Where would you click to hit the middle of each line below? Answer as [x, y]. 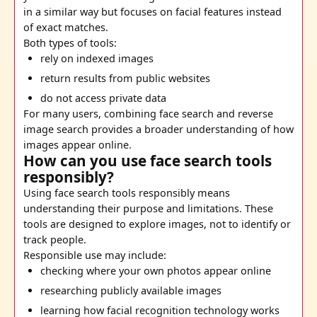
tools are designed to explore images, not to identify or [157, 224]
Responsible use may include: [95, 255]
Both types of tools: [70, 43]
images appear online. [77, 145]
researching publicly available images [131, 291]
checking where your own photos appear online [156, 271]
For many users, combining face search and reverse [148, 114]
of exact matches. [66, 28]
